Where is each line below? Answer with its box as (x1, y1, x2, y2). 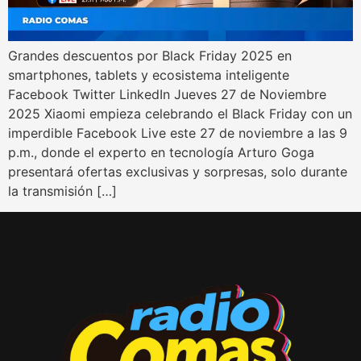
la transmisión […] (8, 183, 117, 200)
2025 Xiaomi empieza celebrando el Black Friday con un (8, 106, 352, 122)
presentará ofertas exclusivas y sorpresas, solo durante (8, 164, 347, 180)
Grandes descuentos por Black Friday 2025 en (8, 48, 292, 64)
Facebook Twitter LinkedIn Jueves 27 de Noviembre (8, 86, 326, 103)
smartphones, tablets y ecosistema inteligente (8, 67, 289, 84)
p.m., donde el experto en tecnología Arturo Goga (8, 144, 314, 161)
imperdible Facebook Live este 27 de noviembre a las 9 (8, 125, 347, 142)
